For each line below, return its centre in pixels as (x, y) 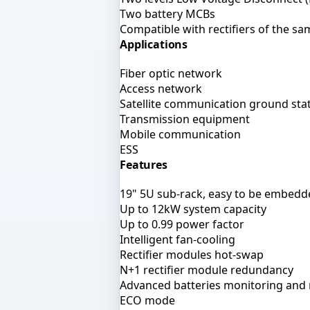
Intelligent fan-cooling (177, 239)
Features (144, 164)
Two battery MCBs (167, 13)
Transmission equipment (185, 119)
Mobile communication (180, 134)
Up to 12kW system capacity (193, 209)
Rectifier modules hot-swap (192, 254)
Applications (154, 44)
